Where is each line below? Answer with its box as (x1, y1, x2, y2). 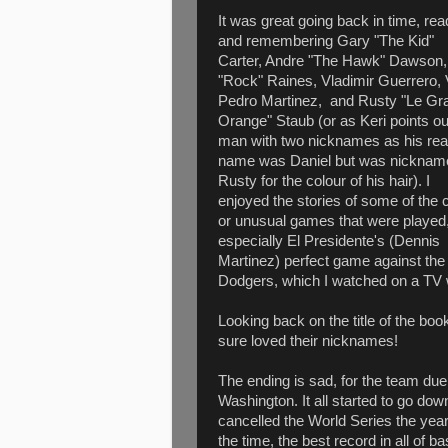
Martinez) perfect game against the (218, 252, 445, 269)
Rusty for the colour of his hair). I (218, 172, 430, 189)
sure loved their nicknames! (218, 332, 398, 349)
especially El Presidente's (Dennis (218, 232, 440, 249)
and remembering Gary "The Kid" (218, 32, 434, 49)
